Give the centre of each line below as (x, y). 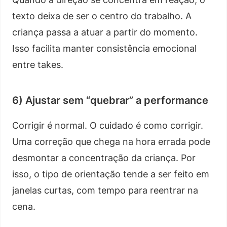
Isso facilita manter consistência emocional (104, 48)
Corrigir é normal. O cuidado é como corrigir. (108, 125)
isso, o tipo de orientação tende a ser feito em (111, 174)
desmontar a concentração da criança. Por (104, 158)
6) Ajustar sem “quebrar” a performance (110, 100)
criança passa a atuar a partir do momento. (105, 32)
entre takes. (38, 64)
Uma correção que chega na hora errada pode (111, 141)
